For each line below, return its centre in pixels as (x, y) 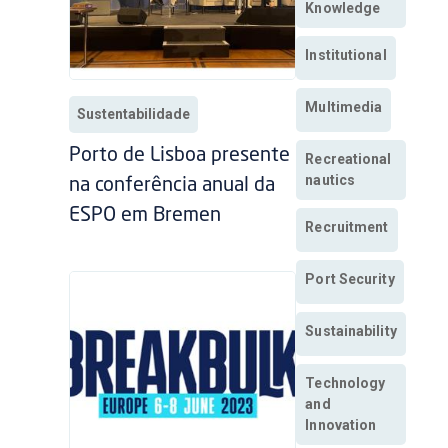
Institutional (346, 55)
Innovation (341, 425)
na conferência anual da (172, 186)
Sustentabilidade (134, 114)
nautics (330, 180)
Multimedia (344, 107)
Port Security (350, 279)
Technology (345, 383)
